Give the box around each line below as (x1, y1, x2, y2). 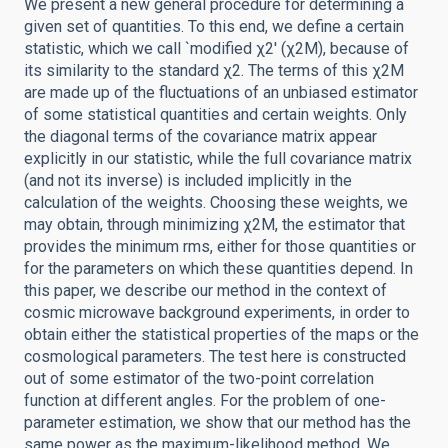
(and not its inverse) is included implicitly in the (24, 171, 352, 190)
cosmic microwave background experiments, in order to (24, 303, 410, 322)
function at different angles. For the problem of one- (24, 391, 386, 410)
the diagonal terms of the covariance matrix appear (24, 127, 377, 146)
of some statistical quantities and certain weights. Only (24, 105, 407, 124)
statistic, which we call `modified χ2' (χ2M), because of (24, 39, 409, 58)
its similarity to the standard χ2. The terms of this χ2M (24, 61, 404, 80)
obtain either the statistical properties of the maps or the (24, 325, 419, 344)
